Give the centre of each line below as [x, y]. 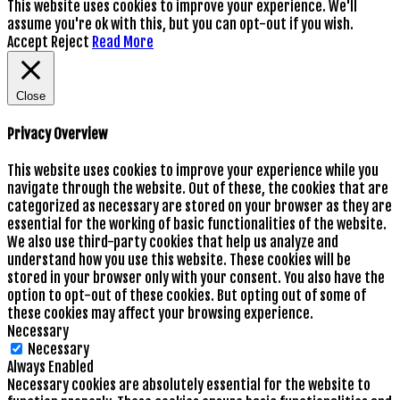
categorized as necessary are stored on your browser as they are [200, 206]
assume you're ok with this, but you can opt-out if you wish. [180, 25]
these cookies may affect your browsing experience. [160, 313]
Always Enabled [50, 367]
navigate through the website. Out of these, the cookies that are [198, 188]
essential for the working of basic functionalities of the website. [197, 224]
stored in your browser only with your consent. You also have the [196, 277]
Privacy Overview [57, 133]
